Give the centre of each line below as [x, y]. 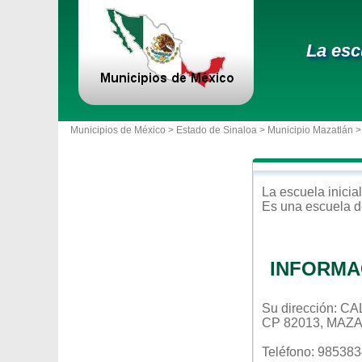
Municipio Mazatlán [310, 130]
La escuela [295, 192]
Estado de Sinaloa [217, 130]
